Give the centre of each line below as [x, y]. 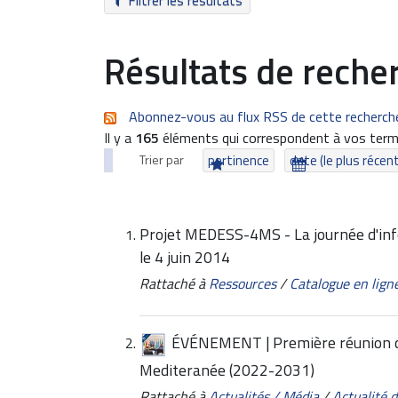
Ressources [243, 283]
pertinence [239, 160]
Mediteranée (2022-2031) [227, 370]
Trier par [162, 160]
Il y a [119, 138]
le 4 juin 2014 [185, 258]
